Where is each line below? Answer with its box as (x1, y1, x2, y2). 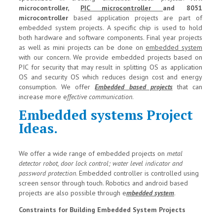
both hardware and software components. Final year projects (19, 33, 202, 42)
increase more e (19, 92, 67, 102)
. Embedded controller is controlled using (76, 169, 199, 178)
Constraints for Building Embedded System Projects (19, 205, 185, 215)
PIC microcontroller (80, 3, 163, 13)
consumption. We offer (19, 82, 95, 92)
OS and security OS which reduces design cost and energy (19, 73, 202, 82)
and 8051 (163, 3, 202, 13)
